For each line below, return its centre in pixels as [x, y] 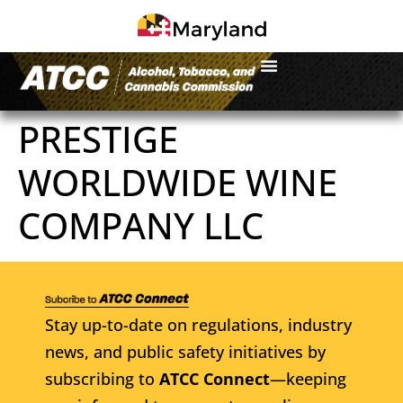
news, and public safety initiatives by [185, 351]
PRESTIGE [98, 139]
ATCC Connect [215, 378]
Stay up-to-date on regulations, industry [198, 324]
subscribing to [102, 378]
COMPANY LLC [141, 225]
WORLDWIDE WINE [178, 182]
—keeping [308, 378]
